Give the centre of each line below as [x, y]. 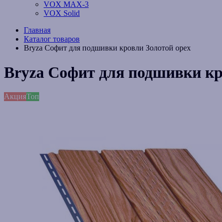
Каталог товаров [52, 39]
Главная [37, 30]
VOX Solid [62, 13]
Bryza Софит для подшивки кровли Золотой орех [107, 48]
